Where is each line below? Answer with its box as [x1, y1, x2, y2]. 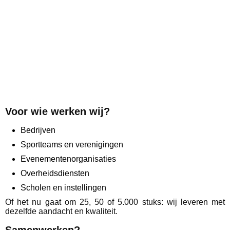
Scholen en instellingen [21, 183, 106, 193]
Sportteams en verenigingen [21, 140, 123, 149]
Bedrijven [21, 126, 55, 135]
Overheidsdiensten [21, 169, 89, 178]
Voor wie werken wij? [5, 106, 110, 118]
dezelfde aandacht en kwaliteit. [5, 207, 118, 216]
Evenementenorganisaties [21, 155, 116, 164]
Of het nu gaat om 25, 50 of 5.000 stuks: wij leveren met [5, 198, 225, 207]
